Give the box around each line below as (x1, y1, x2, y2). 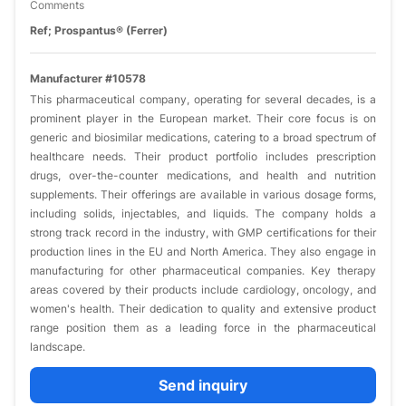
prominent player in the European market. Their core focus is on (30, 111, 376, 125)
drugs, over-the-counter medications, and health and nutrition (30, 169, 376, 182)
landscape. (30, 340, 85, 353)
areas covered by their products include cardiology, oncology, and (30, 283, 376, 296)
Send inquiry (159, 376, 247, 394)
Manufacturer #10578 (30, 72, 146, 85)
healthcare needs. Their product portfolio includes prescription (30, 150, 376, 163)
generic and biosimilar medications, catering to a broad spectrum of (30, 130, 376, 144)
